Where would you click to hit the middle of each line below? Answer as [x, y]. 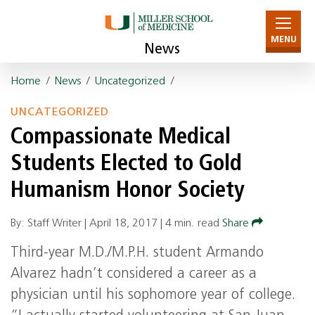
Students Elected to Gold [126, 165]
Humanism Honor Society [128, 191]
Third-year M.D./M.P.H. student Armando [137, 253]
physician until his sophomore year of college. [153, 295]
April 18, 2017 [123, 224]
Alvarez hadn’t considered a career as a [134, 274]
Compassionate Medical [121, 138]
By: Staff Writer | [50, 224]
